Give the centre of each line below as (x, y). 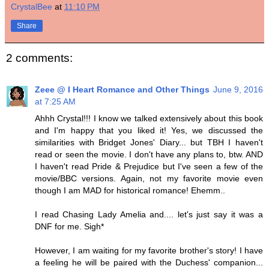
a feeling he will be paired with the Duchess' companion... (149, 262)
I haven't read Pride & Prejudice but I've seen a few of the (149, 166)
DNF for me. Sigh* (69, 226)
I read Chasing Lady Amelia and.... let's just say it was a (149, 214)
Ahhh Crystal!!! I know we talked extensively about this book (149, 118)
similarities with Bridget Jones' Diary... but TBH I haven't (149, 142)
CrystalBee (32, 7)
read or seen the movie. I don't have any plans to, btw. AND (149, 154)
